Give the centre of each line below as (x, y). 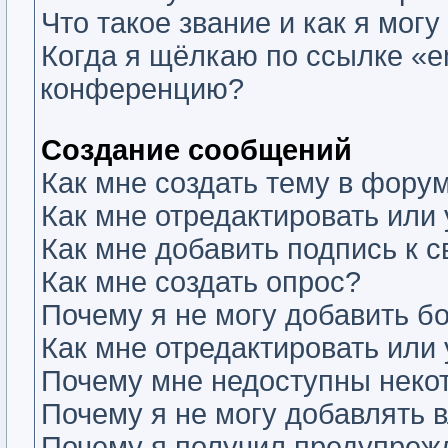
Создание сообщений (196, 150)
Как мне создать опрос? (201, 282)
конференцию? (142, 89)
